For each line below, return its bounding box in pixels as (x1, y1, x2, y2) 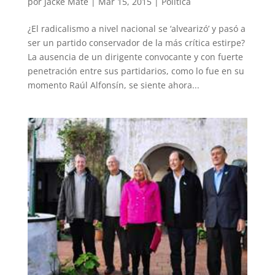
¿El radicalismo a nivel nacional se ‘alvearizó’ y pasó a (27, 23, 246, 35)
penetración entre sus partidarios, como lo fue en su (27, 65, 244, 77)
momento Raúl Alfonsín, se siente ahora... (27, 79, 199, 91)
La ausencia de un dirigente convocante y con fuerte (27, 51, 243, 63)
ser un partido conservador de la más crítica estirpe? (27, 37, 245, 49)
